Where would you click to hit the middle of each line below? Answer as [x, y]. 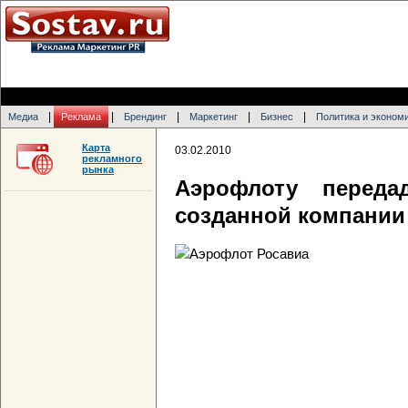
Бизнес [277, 117]
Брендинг [145, 117]
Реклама [81, 117]
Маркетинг [214, 117]
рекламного [112, 158]
